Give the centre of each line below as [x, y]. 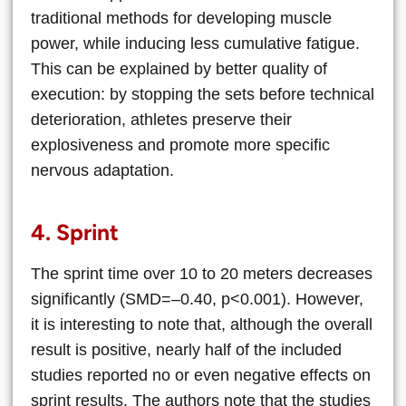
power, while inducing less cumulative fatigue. [195, 44]
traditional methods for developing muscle [181, 19]
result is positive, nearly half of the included [186, 349]
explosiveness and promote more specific [180, 145]
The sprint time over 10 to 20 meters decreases [202, 273]
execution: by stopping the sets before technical [203, 95]
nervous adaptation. [102, 171]
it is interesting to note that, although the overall [202, 324]
